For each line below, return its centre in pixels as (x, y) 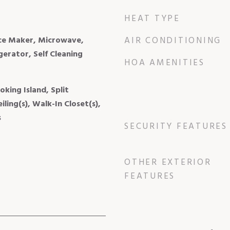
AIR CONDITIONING (173, 41)
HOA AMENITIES (165, 63)
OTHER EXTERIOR (168, 162)
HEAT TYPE (152, 18)
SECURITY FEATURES (176, 126)
